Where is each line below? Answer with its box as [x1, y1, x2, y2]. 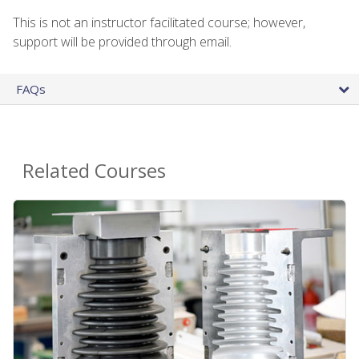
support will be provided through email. [13, 32, 232, 50]
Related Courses [22, 156, 166, 184]
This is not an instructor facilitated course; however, [13, 13, 305, 31]
